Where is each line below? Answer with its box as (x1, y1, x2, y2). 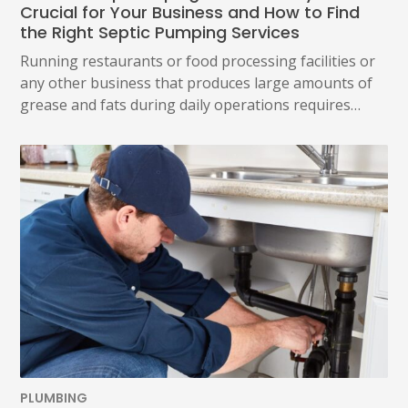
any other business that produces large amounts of (20, 73, 373, 94)
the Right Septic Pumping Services (20, 21, 301, 45)
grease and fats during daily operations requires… (20, 95, 362, 116)
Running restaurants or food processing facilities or (20, 51, 376, 72)
